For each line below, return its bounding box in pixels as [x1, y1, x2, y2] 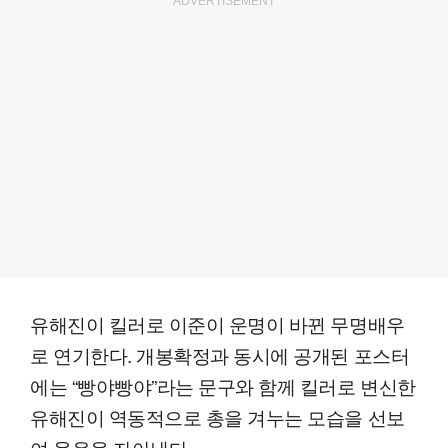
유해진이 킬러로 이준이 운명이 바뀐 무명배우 [30, 309, 405, 337]
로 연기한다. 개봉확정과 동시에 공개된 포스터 [30, 340, 410, 368]
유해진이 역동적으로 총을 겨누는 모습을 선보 [30, 402, 405, 430]
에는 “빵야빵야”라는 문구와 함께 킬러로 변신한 [30, 371, 416, 399]
